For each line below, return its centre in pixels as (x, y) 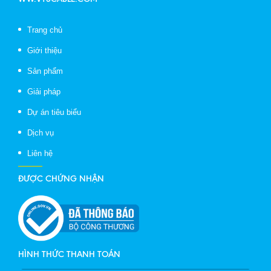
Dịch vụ (41, 133)
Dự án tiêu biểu (54, 112)
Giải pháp (44, 92)
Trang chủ (45, 30)
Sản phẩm (45, 71)
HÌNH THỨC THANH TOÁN (69, 254)
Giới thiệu (44, 51)
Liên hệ (40, 153)
